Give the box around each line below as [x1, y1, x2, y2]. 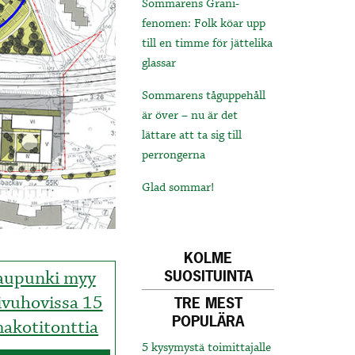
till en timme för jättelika [142, 36, 273, 52]
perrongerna [142, 147, 206, 164]
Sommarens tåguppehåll [142, 88, 266, 105]
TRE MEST [174, 293, 242, 314]
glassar [142, 55, 177, 72]
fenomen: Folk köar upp [142, 16, 266, 32]
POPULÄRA [172, 311, 245, 332]
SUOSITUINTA [163, 266, 253, 287]
